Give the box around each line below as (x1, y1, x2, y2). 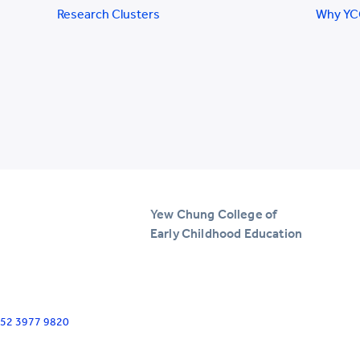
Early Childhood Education (150, 225, 302, 241)
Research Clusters (56, 6, 160, 22)
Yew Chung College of (150, 206, 277, 222)
